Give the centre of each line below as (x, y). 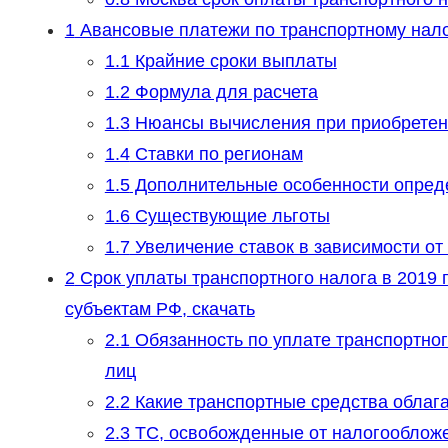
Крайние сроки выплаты (233, 61)
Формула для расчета (223, 92)
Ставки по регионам (216, 154)
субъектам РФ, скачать (159, 309)
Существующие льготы (229, 216)
